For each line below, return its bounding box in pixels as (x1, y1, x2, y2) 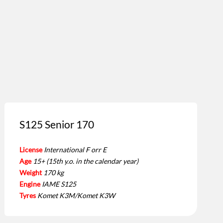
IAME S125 (42, 179, 77, 188)
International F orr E (44, 145, 107, 154)
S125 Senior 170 (19, 118, 95, 130)
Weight (19, 168, 42, 177)
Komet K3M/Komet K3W (37, 191, 115, 200)
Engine (19, 179, 41, 188)
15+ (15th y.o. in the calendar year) (33, 156, 139, 165)
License (19, 145, 43, 154)
